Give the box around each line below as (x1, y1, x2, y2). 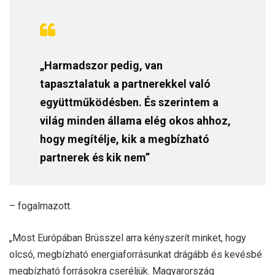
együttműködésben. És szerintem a (40, 95, 219, 109)
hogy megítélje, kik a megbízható (40, 132, 209, 145)
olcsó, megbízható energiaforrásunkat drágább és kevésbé (9, 248, 262, 260)
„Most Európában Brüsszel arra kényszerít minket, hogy (9, 231, 246, 244)
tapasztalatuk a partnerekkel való (40, 77, 211, 90)
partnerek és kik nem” (40, 150, 150, 164)
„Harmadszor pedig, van (40, 58, 163, 72)
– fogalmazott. (9, 199, 72, 212)
